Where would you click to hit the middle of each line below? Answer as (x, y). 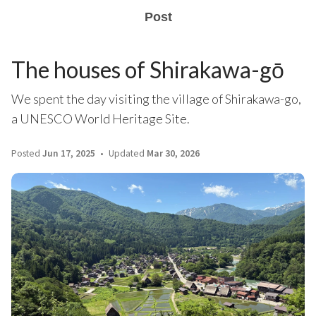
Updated (127, 153)
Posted (27, 153)
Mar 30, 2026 (173, 153)
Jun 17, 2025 (69, 153)
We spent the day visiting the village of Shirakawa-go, (156, 99)
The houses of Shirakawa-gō (148, 69)
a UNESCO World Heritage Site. (101, 119)
